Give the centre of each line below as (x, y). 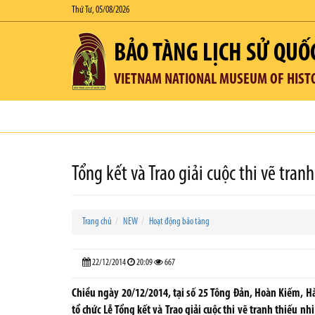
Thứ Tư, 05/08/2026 (101, 10)
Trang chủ (97, 222)
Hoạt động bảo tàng (179, 222)
